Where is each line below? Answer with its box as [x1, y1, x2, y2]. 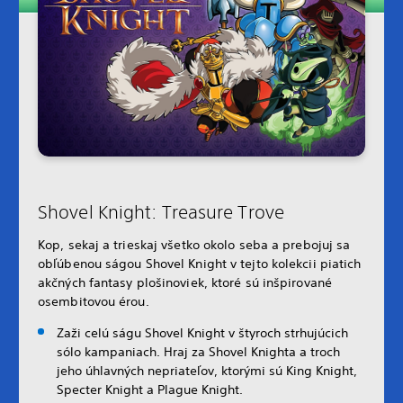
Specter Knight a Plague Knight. [57, 381, 243, 398]
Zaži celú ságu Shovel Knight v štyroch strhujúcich [57, 324, 348, 341]
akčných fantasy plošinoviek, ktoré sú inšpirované [38, 273, 332, 291]
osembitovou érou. [38, 292, 149, 309]
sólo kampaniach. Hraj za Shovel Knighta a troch [57, 343, 340, 360]
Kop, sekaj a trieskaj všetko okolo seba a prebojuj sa [38, 236, 351, 253]
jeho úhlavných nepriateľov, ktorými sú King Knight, [57, 362, 357, 379]
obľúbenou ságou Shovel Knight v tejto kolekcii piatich [38, 255, 362, 272]
